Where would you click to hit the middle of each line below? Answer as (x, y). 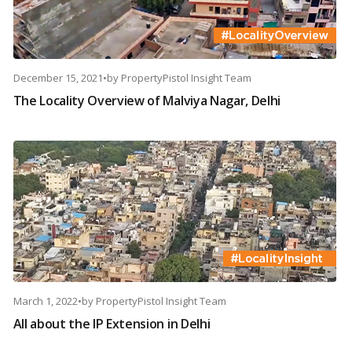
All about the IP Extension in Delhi (112, 324)
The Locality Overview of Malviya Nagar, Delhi (147, 101)
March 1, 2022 (45, 301)
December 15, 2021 (58, 78)
